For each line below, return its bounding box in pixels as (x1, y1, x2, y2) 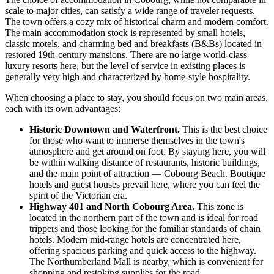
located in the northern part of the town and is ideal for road (29, 212, 258, 223)
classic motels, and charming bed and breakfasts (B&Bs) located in (5, 39, 262, 50)
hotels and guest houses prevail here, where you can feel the (29, 179, 260, 190)
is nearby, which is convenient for (131, 256, 263, 267)
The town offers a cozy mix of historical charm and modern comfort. (5, 17, 268, 28)
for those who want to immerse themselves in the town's (29, 135, 245, 146)
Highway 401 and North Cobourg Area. (29, 201, 194, 212)
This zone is (194, 201, 243, 212)
